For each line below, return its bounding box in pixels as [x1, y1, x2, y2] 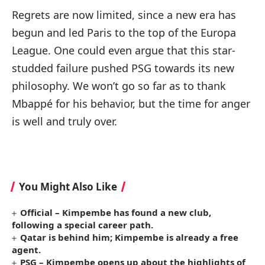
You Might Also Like [19, 180, 117, 194]
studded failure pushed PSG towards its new [12, 61, 234, 76]
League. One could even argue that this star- [12, 43, 235, 58]
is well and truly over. [12, 114, 117, 129]
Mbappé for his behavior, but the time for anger [12, 96, 250, 111]
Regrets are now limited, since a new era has [12, 8, 236, 22]
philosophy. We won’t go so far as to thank [12, 79, 226, 93]
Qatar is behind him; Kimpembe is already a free [20, 231, 239, 244]
